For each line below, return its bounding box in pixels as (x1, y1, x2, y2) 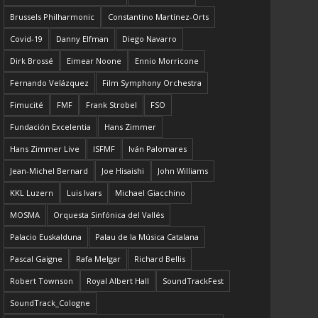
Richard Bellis (134, 253, 186, 265)
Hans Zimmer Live (10, 143, 80, 155)
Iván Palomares (128, 143, 187, 155)
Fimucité (10, 99, 44, 111)
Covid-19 (10, 33, 43, 45)
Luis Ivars (67, 187, 102, 199)
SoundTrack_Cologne (10, 297, 91, 309)
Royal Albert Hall (87, 275, 150, 287)
